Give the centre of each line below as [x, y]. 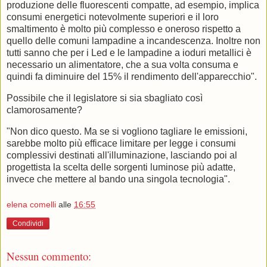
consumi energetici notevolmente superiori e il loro [113, 17]
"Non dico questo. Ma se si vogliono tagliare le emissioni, [127, 131]
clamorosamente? [44, 110]
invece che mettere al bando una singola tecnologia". [118, 179]
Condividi [28, 224]
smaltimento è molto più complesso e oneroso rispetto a [124, 29]
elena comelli [31, 205]
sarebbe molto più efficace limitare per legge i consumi [121, 143]
